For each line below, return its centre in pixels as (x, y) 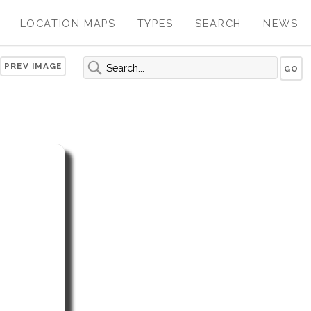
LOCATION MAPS (68, 23)
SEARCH (218, 23)
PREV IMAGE (33, 66)
